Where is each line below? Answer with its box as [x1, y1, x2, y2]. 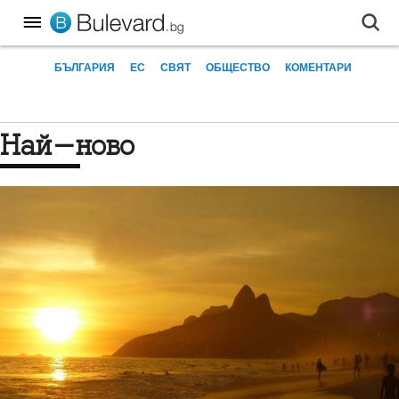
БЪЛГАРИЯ [53, 59, 115, 75]
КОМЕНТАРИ [284, 59, 352, 75]
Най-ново [20, 129, 134, 162]
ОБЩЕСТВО [205, 59, 270, 75]
